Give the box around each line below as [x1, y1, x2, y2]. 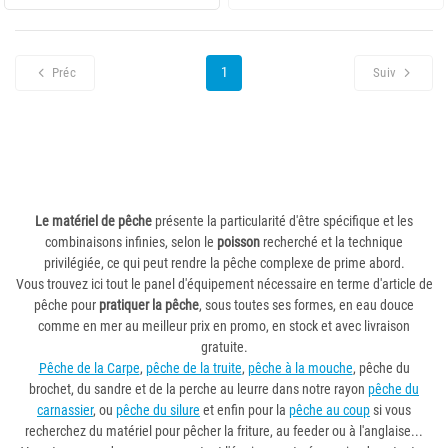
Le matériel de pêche [35, 213, 152, 229]
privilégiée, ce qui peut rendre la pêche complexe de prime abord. [43, 255, 405, 271]
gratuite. [200, 339, 248, 355]
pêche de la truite [145, 360, 242, 376]
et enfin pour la [200, 402, 289, 418]
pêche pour [34, 297, 99, 313]
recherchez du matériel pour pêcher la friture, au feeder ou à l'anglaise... [25, 423, 423, 439]
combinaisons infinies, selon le [45, 234, 217, 250]
